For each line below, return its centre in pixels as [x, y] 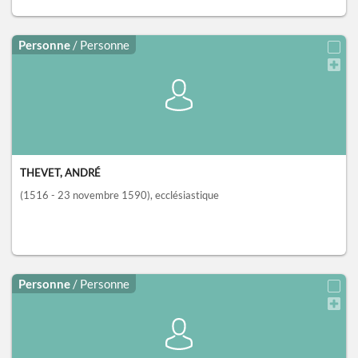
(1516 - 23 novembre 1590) [85, 195]
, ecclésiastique [185, 195]
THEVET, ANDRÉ [60, 173]
